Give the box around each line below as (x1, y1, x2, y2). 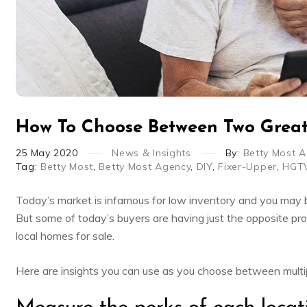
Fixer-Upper (218, 160, 277, 173)
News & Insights (112, 146, 191, 159)
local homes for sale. (15, 228, 114, 243)
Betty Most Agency (99, 160, 191, 173)
